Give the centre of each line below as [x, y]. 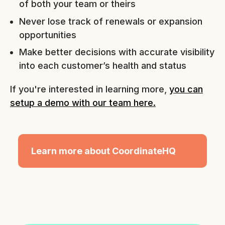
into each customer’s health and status [102, 65]
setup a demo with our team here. [83, 102]
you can [186, 89]
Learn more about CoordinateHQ [103, 151]
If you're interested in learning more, [90, 89]
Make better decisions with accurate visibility [117, 52]
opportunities [47, 35]
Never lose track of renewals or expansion [110, 21]
